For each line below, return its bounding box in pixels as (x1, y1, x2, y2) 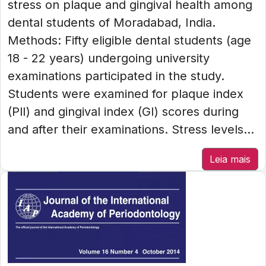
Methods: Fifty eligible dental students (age (8, 33, 251, 47)
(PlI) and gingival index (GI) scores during (8, 104, 239, 119)
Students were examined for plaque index (8, 87, 243, 101)
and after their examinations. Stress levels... (8, 122, 254, 137)
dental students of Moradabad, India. (8, 15, 216, 30)
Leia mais (210, 153, 251, 165)
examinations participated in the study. (8, 69, 224, 83)
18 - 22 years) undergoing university (8, 51, 210, 65)
